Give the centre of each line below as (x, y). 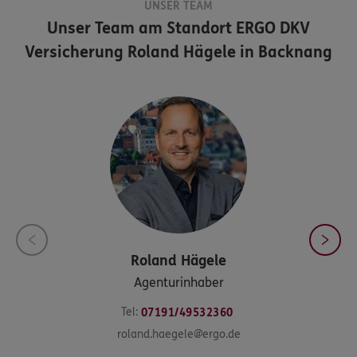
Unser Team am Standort (139, 28)
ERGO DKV (271, 28)
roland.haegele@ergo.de (178, 334)
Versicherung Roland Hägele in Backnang (178, 52)
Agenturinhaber (178, 282)
